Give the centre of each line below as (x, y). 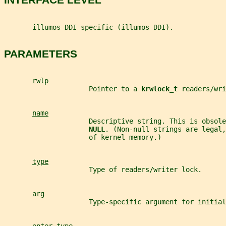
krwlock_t (161, 89)
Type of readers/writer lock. (103, 170)
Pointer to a (73, 89)
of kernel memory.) (83, 137)
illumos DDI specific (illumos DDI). (89, 27)
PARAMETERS (41, 53)
